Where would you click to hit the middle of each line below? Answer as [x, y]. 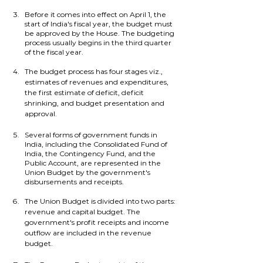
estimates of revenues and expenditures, [97, 82]
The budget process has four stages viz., [95, 71]
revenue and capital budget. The [83, 212]
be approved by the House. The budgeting [100, 33]
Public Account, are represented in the [94, 163]
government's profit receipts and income [98, 222]
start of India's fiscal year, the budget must [100, 24]
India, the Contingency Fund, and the [91, 154]
